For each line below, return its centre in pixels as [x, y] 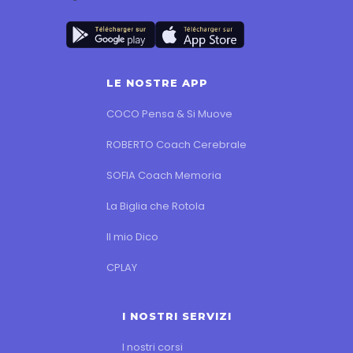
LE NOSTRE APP [157, 82]
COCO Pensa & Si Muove [169, 113]
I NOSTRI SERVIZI [176, 316]
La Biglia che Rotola [156, 206]
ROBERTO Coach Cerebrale [176, 144]
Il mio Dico [132, 236]
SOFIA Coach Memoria [164, 175]
